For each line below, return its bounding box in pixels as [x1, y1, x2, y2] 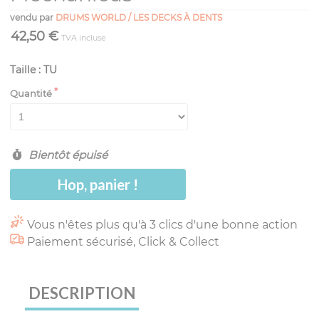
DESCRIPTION [28, 283, 135, 303]
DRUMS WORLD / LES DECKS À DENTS [56, 11, 222, 23]
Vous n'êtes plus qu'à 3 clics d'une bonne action [27, 217, 298, 231]
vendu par [10, 11, 56, 23]
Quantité [10, 87, 52, 99]
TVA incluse [61, 32, 106, 43]
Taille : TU [10, 63, 57, 76]
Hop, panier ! [58, 175, 138, 193]
